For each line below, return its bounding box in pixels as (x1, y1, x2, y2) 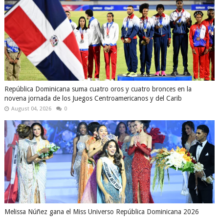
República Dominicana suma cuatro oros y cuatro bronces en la (4, 85, 192, 93)
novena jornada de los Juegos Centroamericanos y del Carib (4, 94, 182, 102)
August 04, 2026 (11, 106, 51, 112)
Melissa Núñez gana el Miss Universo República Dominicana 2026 (4, 208, 199, 216)
